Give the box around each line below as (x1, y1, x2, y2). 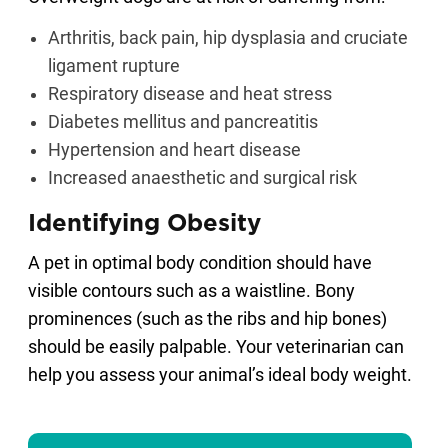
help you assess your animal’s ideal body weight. (28, 364, 412, 385)
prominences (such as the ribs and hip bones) (28, 308, 387, 329)
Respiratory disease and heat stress (48, 83, 332, 104)
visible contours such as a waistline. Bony (28, 280, 355, 301)
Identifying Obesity (28, 211, 261, 236)
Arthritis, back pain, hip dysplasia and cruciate (48, 27, 408, 48)
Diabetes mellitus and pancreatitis (48, 111, 318, 132)
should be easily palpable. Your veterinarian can (28, 336, 404, 357)
